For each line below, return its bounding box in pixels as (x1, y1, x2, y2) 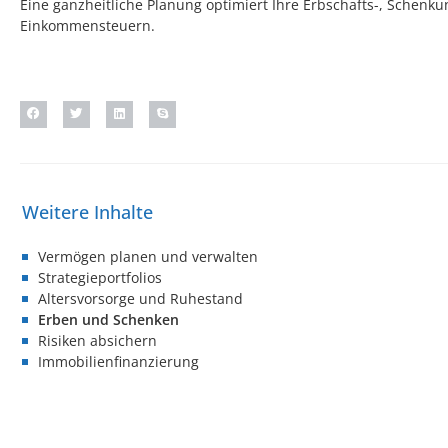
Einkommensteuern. (20, 16, 155, 36)
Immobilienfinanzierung (38, 351, 199, 371)
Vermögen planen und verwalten (38, 246, 258, 266)
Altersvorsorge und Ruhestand (38, 288, 243, 308)
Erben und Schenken (38, 309, 179, 329)
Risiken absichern (38, 330, 157, 350)
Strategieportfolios (38, 267, 162, 287)
